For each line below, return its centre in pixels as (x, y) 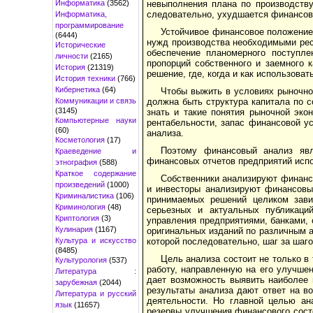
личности (72, 56)
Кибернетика (78, 89)
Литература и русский (96, 293)
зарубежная (76, 282)
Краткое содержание (96, 173)
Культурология (81, 260)
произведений (80, 184)
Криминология (80, 206)
